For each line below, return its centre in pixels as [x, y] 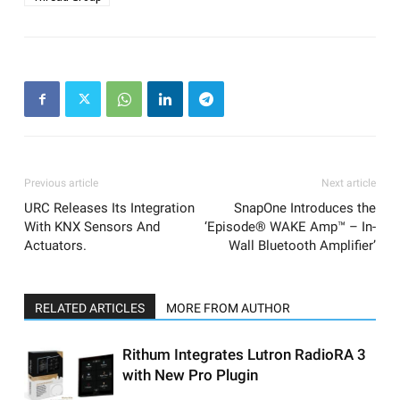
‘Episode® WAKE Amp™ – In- [290, 227]
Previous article [61, 183]
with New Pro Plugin [190, 375]
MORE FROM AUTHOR [228, 308]
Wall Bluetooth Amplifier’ [302, 246]
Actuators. [55, 246]
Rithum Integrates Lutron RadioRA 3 [244, 355]
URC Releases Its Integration [109, 208]
